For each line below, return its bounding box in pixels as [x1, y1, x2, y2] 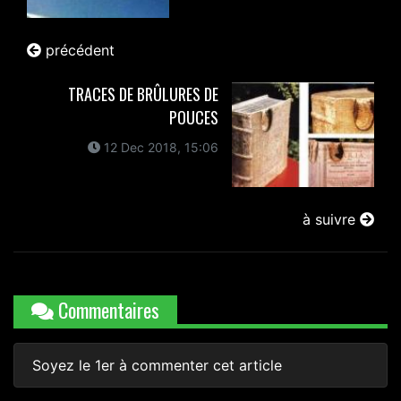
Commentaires [54, 294, 159, 324]
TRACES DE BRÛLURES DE [67, 81, 218, 106]
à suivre [303, 209, 360, 228]
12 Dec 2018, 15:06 [99, 139, 218, 155]
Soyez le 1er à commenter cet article [32, 355, 282, 374]
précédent [41, 40, 115, 59]
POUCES [168, 105, 218, 129]
